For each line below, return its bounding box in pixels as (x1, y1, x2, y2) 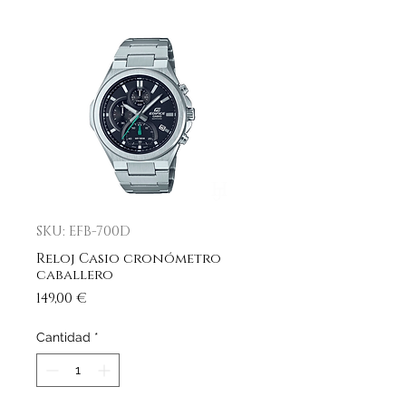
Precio (86, 288, 136, 307)
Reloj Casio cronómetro (36, 249, 221, 268)
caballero (36, 266, 113, 285)
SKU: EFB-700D (36, 222, 130, 241)
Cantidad (36, 330, 91, 344)
